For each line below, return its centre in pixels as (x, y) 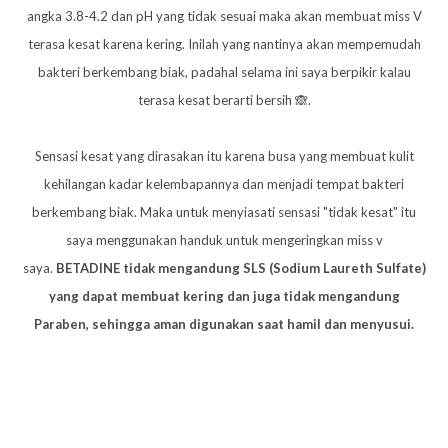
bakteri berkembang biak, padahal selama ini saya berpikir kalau (224, 72)
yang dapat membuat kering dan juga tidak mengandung (224, 296)
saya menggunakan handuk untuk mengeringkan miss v (224, 240)
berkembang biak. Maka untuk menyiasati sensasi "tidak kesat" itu (224, 212)
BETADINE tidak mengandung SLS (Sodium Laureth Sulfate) (240, 268)
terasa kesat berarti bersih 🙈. (224, 100)
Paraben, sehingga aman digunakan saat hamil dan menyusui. (224, 324)
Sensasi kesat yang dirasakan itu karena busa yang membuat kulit (224, 156)
